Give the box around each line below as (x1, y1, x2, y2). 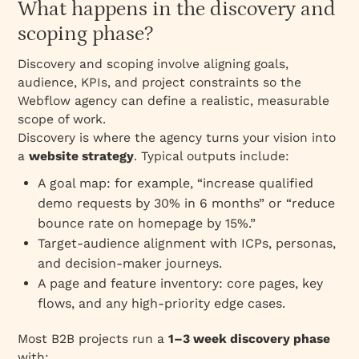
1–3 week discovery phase (168, 330, 331, 346)
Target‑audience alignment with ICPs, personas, (38, 235, 337, 251)
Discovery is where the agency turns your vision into (18, 129, 337, 145)
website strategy (29, 147, 135, 163)
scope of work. (18, 111, 107, 127)
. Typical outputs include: (134, 147, 290, 163)
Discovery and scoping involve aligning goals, (18, 55, 289, 71)
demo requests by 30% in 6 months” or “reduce (38, 195, 336, 211)
